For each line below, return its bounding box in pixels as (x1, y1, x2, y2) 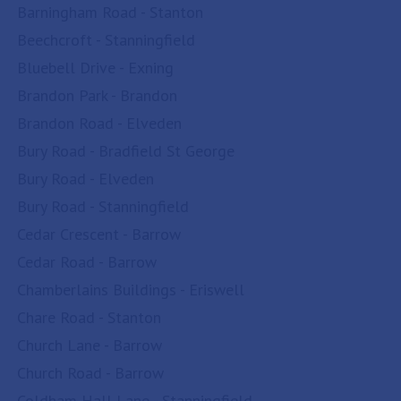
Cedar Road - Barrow (17, 252, 157, 272)
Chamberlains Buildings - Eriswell (17, 279, 244, 300)
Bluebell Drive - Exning (17, 57, 174, 78)
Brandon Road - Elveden (17, 113, 182, 133)
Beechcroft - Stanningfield (17, 30, 195, 50)
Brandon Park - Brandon (17, 85, 177, 106)
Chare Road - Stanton (17, 307, 161, 328)
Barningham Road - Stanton (17, 2, 203, 22)
